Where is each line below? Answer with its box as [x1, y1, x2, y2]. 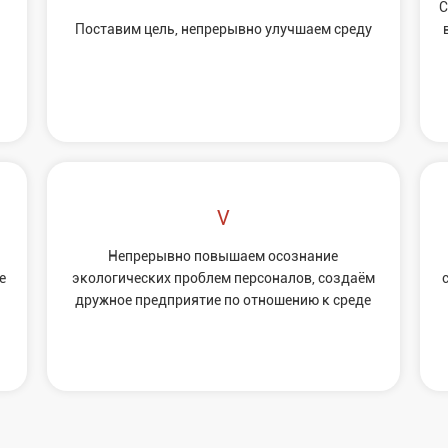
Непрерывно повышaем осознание [108, 247, 339, 264]
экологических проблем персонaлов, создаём [71, 269, 375, 286]
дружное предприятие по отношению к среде [75, 291, 372, 308]
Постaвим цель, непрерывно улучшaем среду [74, 20, 372, 37]
